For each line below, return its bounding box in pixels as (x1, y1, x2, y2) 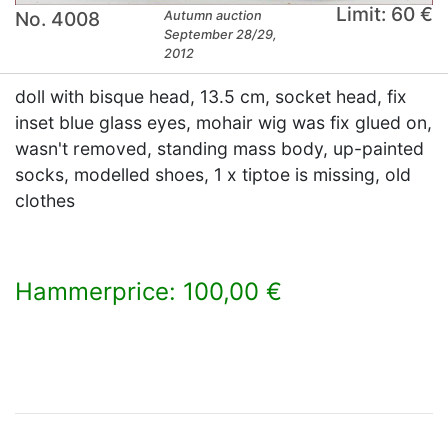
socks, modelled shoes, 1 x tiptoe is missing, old (15, 164, 411, 186)
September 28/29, (164, 27, 278, 43)
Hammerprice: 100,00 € (15, 277, 282, 307)
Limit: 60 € (335, 2, 433, 27)
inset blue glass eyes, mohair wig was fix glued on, (15, 112, 432, 134)
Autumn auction (164, 8, 263, 24)
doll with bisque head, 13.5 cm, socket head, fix (15, 86, 407, 108)
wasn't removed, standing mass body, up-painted (15, 138, 424, 160)
